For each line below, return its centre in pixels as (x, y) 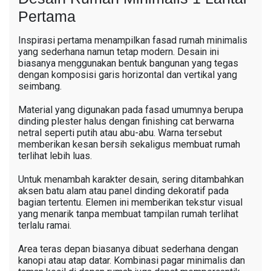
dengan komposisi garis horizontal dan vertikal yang (128, 75)
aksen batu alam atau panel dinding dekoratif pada (123, 191)
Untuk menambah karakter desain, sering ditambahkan (131, 180)
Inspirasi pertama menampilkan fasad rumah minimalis (133, 41)
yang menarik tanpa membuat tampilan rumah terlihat (128, 214)
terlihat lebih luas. (55, 156)
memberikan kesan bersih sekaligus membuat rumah (129, 145)
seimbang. (40, 87)
